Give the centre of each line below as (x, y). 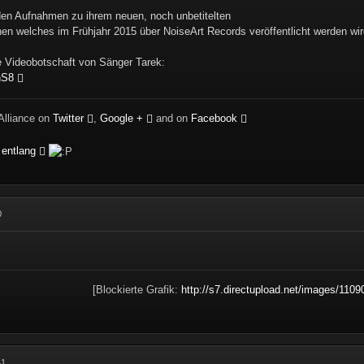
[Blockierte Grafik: (136, 289)
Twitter (69, 118)
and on (172, 118)
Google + (122, 118)
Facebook (214, 118)
